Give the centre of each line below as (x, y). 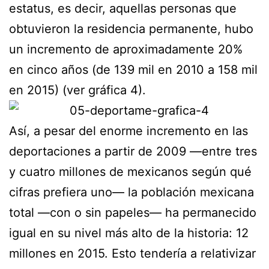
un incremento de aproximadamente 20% (126, 49)
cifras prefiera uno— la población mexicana (131, 192)
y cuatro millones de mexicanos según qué (130, 171)
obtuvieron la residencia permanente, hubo (131, 29)
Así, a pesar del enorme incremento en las (128, 131)
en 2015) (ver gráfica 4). (77, 90)
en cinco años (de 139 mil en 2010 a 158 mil (133, 69)
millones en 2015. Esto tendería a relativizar (132, 253)
